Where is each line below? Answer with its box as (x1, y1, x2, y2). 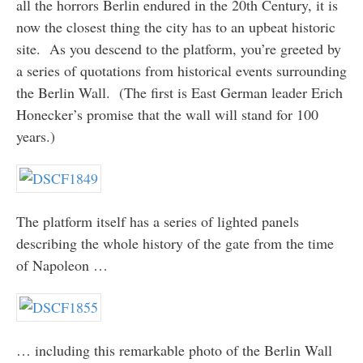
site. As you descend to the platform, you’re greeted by (15, 38, 341, 58)
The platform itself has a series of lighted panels (15, 211, 299, 231)
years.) (15, 126, 55, 146)
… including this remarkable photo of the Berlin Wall (15, 340, 332, 360)
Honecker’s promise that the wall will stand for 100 (15, 104, 318, 124)
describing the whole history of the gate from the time (15, 233, 334, 253)
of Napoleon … (15, 254, 108, 275)
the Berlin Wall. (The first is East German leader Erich (15, 82, 343, 102)
